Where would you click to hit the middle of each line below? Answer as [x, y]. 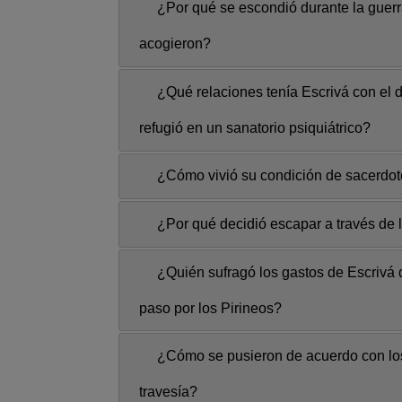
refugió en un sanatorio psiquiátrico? [255, 127]
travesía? [168, 392]
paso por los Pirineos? [210, 308]
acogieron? [175, 44]
